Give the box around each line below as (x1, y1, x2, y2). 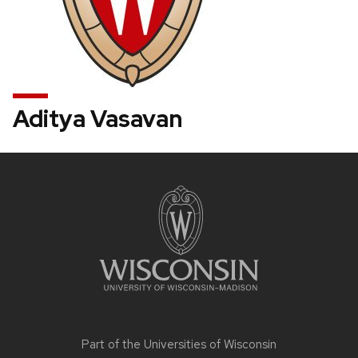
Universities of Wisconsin (144, 336, 276, 352)
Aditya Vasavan (13, 102, 182, 134)
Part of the (82, 336, 144, 352)
